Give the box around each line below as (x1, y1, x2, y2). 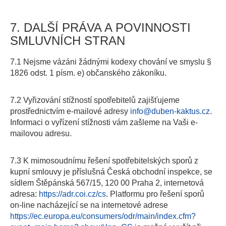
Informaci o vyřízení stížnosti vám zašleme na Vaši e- (10, 118, 198, 127)
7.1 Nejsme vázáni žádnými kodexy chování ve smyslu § (10, 58, 211, 66)
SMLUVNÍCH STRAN (10, 34, 125, 47)
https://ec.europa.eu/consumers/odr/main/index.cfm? (10, 212, 196, 220)
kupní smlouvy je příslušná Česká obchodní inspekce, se (10, 167, 212, 176)
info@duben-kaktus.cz (130, 107, 210, 116)
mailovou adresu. (10, 129, 72, 138)
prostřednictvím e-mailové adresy (10, 107, 130, 116)
